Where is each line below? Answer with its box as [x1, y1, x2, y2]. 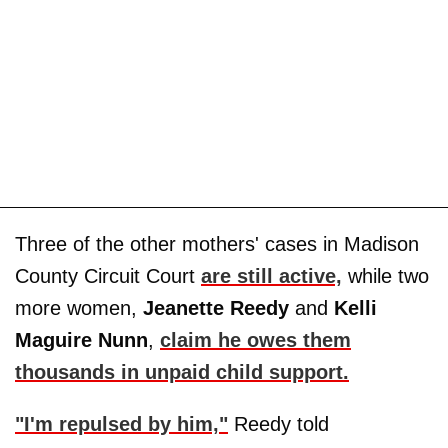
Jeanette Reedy [143, 297, 289, 320]
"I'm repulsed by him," [15, 413, 228, 436]
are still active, [201, 265, 342, 288]
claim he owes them [160, 329, 351, 352]
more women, [15, 297, 143, 320]
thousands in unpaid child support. [15, 361, 349, 384]
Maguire [15, 329, 92, 352]
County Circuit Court [15, 265, 201, 288]
